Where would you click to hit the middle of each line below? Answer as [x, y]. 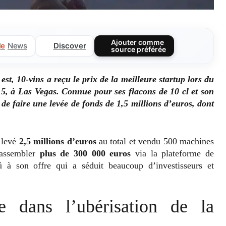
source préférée [139, 49]
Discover [70, 45]
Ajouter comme [138, 42]
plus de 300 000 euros [85, 153]
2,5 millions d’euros [58, 141]
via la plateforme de [173, 153]
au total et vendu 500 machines [155, 141]
